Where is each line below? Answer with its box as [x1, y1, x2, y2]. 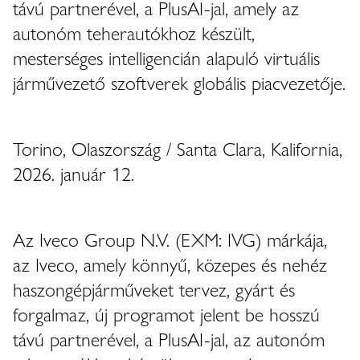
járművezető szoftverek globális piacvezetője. [13, 68, 346, 96]
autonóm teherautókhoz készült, [13, 18, 255, 46]
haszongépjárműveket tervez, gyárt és [13, 275, 295, 302]
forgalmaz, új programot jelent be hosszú [13, 300, 320, 327]
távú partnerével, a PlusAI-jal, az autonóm [13, 325, 325, 352]
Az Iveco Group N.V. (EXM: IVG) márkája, [13, 225, 327, 252]
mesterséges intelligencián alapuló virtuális [13, 43, 320, 71]
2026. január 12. [13, 159, 134, 186]
